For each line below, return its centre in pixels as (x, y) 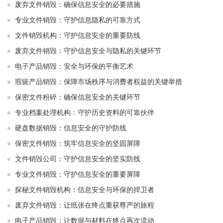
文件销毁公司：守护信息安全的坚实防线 (78, 159)
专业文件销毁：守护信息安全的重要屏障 (78, 174)
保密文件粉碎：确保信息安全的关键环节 (78, 97)
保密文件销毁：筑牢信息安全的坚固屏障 (78, 144)
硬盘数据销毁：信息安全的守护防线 (71, 128)
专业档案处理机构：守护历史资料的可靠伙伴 (85, 113)
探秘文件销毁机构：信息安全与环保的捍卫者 (85, 190)
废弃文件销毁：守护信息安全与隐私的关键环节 (88, 51)
